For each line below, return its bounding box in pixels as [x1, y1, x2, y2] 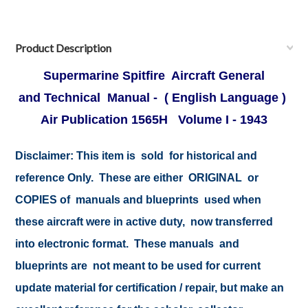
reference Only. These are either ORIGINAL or [15, 172, 259, 184]
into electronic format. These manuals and [15, 238, 240, 250]
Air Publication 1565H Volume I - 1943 [41, 113, 267, 126]
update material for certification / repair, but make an [15, 282, 285, 294]
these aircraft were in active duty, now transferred [15, 216, 274, 228]
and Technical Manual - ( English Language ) [19, 91, 289, 104]
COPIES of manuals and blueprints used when [15, 194, 262, 206]
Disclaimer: [15, 150, 74, 162]
